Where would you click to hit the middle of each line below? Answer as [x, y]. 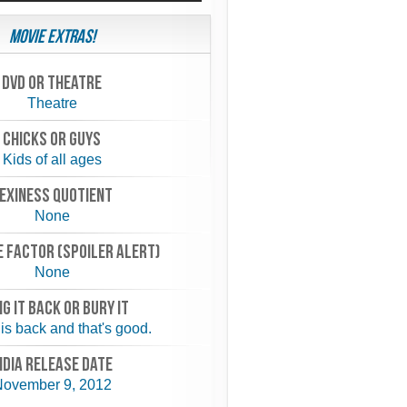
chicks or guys [52, 139]
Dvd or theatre [52, 83]
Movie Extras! [52, 37]
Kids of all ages [52, 159]
